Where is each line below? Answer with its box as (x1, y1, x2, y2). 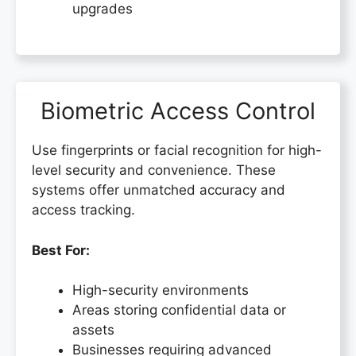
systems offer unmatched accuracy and (32, 182, 285, 199)
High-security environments (72, 282, 249, 299)
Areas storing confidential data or (72, 302, 286, 319)
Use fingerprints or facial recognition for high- (32, 142, 322, 159)
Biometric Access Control (41, 97, 315, 126)
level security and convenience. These (32, 162, 276, 179)
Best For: (32, 242, 90, 258)
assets (72, 322, 114, 339)
